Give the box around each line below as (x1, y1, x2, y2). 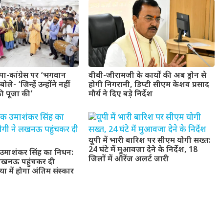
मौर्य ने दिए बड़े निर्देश (88, 89, 153, 100)
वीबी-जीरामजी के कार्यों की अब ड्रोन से (88, 71, 206, 81)
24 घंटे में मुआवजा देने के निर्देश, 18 (88, 145, 197, 155)
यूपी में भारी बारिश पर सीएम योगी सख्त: (88, 135, 211, 146)
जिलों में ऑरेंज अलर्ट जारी (88, 154, 169, 165)
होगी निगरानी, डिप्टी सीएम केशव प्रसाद (88, 80, 209, 90)
